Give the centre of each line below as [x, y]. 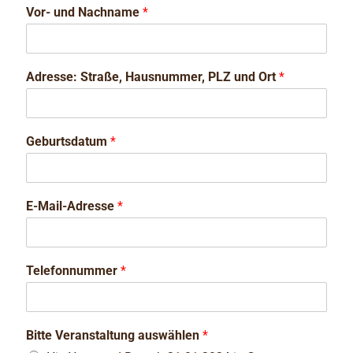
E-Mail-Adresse [71, 206]
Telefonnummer [73, 270]
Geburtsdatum [68, 141]
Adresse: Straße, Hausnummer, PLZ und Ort [152, 76]
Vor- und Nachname [84, 12]
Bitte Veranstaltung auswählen [114, 335]
